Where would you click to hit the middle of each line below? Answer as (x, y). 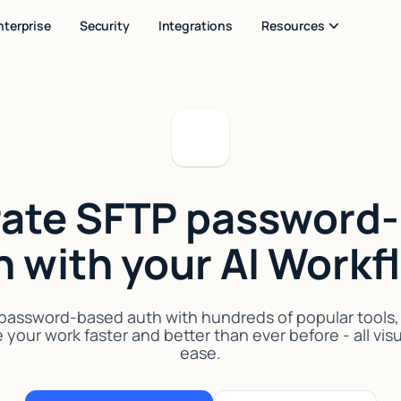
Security (104, 26)
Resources (293, 26)
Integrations (196, 26)
